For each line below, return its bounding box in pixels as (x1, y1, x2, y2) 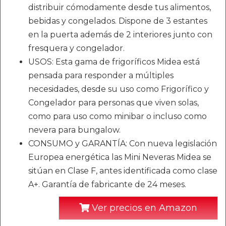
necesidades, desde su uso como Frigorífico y (28, 84, 209, 94)
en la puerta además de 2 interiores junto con (28, 30, 212, 39)
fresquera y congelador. (28, 43, 125, 53)
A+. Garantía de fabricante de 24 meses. (28, 180, 186, 189)
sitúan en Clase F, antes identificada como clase (28, 166, 217, 176)
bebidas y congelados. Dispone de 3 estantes (28, 16, 207, 26)
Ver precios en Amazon (89, 202, 197, 213)
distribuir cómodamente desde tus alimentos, (28, 3, 211, 12)
